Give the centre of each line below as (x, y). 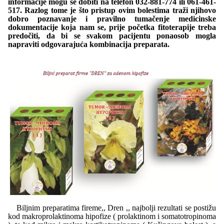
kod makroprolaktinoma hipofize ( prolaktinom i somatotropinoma (112, 216)
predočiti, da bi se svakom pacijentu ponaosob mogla (112, 36)
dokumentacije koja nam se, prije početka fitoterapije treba (112, 27)
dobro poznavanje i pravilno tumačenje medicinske (112, 19)
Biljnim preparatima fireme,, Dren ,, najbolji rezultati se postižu (112, 208)
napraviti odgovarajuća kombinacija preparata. (90, 44)
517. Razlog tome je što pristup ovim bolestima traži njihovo (112, 10)
